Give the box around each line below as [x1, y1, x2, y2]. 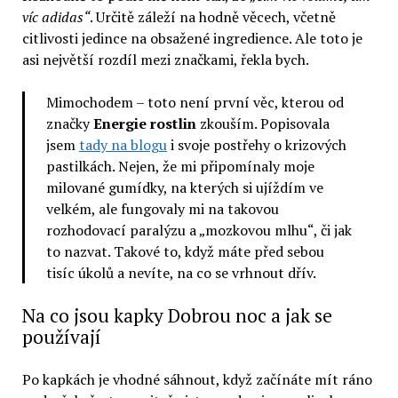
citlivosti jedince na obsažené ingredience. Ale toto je [21, 28, 362, 48]
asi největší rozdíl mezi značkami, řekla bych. [21, 49, 309, 69]
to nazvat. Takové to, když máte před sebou [45, 241, 324, 261]
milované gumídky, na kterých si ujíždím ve [45, 177, 323, 197]
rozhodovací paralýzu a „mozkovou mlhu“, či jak [45, 219, 352, 240]
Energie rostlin [92, 113, 196, 133]
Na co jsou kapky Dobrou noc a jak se [21, 302, 332, 328]
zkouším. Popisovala [195, 113, 330, 133]
